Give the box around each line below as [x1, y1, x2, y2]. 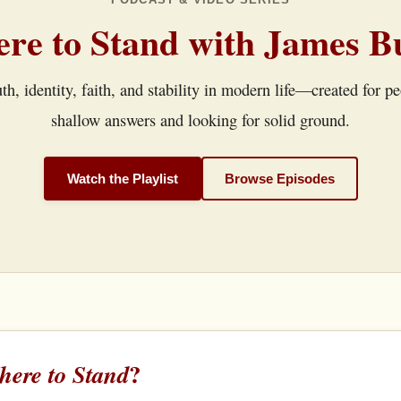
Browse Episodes [224, 170, 335, 186]
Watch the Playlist [66, 170, 178, 186]
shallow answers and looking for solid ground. [51, 109, 350, 131]
